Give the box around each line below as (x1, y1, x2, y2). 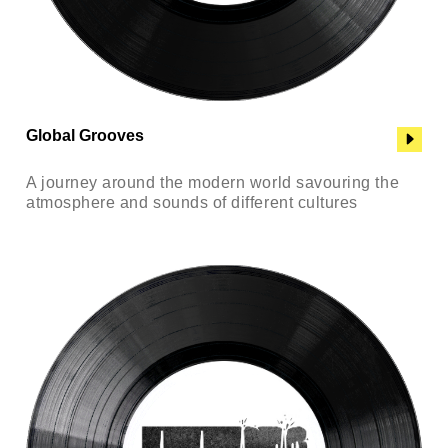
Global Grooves (26, 126, 144, 144)
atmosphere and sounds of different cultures (26, 194, 358, 212)
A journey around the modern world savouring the (26, 174, 400, 192)
